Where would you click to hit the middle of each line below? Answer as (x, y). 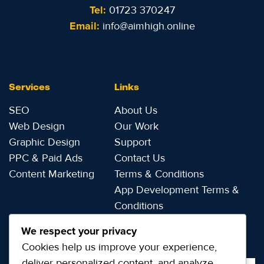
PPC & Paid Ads (46, 158)
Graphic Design (44, 142)
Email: (84, 26)
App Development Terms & (177, 190)
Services (29, 88)
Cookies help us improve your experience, (119, 247)
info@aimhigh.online (147, 26)
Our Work (137, 126)
